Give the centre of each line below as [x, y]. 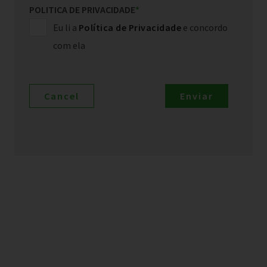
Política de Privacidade [130, 27]
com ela [69, 45]
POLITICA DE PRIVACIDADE [82, 9]
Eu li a [66, 27]
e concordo [205, 27]
